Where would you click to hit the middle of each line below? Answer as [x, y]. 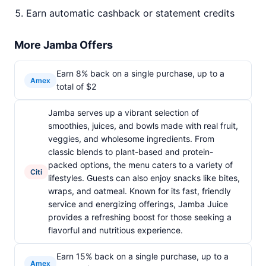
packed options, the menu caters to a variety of [140, 165]
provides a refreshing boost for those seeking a [140, 217]
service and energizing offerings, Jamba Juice [138, 204]
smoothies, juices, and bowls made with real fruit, [143, 126]
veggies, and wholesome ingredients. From [131, 139]
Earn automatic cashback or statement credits [130, 13]
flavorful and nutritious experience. [115, 230]
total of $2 [76, 86]
